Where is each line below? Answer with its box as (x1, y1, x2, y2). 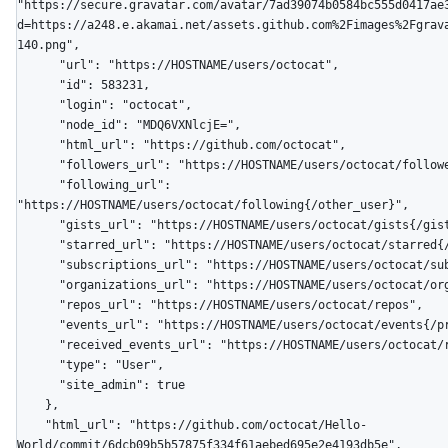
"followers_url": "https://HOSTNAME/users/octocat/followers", (17, 157, 59, 172)
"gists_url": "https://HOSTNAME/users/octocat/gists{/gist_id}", (17, 217, 59, 232)
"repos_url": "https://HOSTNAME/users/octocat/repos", (17, 297, 59, 312)
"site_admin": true (17, 377, 59, 392)
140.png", (17, 37, 80, 52)
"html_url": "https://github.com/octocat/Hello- (17, 417, 45, 432)
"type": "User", (17, 357, 59, 372)
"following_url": (17, 177, 59, 192)
